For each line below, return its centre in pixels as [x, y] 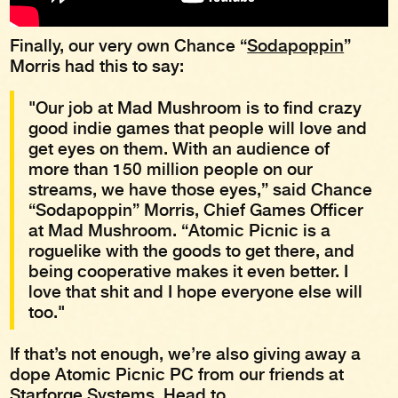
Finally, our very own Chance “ [129, 45]
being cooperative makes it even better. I [189, 271]
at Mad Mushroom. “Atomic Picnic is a [180, 230]
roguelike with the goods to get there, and [192, 251]
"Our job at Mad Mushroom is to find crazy [195, 107]
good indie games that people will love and [198, 128]
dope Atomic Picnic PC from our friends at [177, 374]
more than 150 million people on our [171, 169]
